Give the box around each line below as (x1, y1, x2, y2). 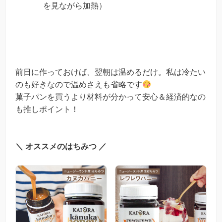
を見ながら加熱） (43, 1, 107, 10)
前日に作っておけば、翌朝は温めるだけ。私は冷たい (15, 67, 206, 76)
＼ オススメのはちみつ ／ (15, 142, 107, 151)
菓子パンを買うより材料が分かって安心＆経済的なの (15, 92, 206, 101)
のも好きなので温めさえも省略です (15, 80, 142, 89)
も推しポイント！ (15, 105, 79, 113)
